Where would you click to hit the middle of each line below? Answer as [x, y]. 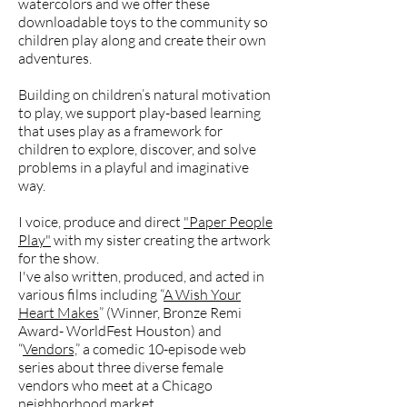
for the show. [59, 258]
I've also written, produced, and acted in [141, 276]
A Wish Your [202, 294]
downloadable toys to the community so [143, 22]
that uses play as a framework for [120, 131]
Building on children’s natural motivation [144, 94]
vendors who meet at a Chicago [115, 385]
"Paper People [228, 222]
